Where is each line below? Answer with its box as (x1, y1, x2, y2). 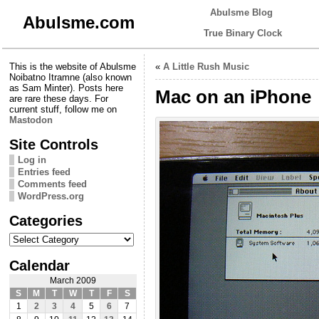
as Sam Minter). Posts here (9, 82, 123, 93)
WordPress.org (18, 190, 84, 202)
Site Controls (9, 135, 98, 152)
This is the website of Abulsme (9, 61, 136, 72)
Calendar (9, 256, 70, 273)
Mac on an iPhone (155, 86, 311, 107)
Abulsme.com (22, 13, 135, 32)
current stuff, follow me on (9, 103, 117, 115)
